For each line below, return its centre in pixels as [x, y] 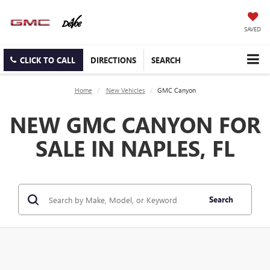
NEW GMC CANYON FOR [135, 124]
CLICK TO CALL [48, 60]
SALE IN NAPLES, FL [135, 148]
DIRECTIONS [113, 60]
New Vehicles [125, 90]
